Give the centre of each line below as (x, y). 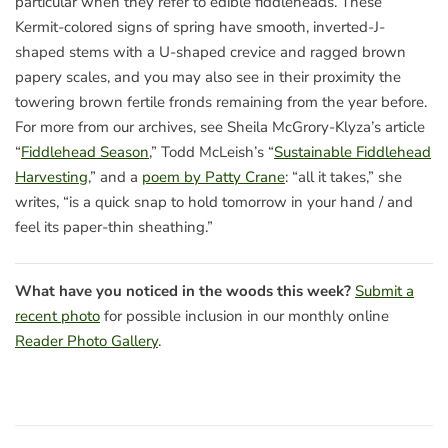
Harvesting (51, 177)
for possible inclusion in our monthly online (244, 315)
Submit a (384, 290)
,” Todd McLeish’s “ (211, 152)
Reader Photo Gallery (86, 340)
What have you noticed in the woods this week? (183, 290)
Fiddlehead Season (85, 152)
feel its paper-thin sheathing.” (114, 227)
